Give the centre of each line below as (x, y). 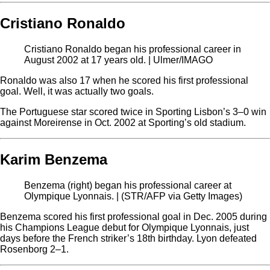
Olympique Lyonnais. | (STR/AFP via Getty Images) (133, 196)
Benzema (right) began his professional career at (128, 185)
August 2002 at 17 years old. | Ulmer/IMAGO (118, 60)
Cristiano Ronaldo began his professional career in (133, 49)
